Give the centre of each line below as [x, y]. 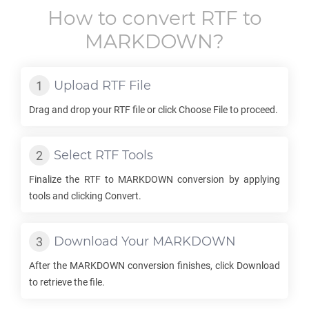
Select [74, 155]
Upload [78, 86]
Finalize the [57, 179]
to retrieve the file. [67, 282]
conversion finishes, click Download [202, 266]
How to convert [124, 18]
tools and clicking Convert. [85, 196]
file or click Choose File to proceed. [204, 110]
